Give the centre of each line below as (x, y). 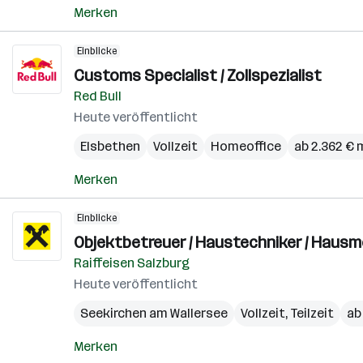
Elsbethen (110, 146)
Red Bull (98, 96)
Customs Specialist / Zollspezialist (198, 75)
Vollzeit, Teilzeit (287, 313)
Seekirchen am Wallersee (154, 313)
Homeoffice (246, 146)
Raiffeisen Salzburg (132, 263)
